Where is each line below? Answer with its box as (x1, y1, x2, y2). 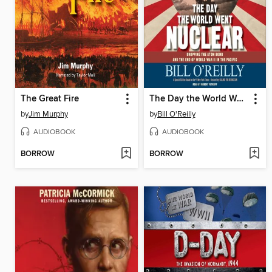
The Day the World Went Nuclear (236, 93, 243, 104)
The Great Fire (21, 93, 79, 104)
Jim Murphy (29, 109, 68, 119)
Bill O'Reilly (157, 109, 195, 119)
